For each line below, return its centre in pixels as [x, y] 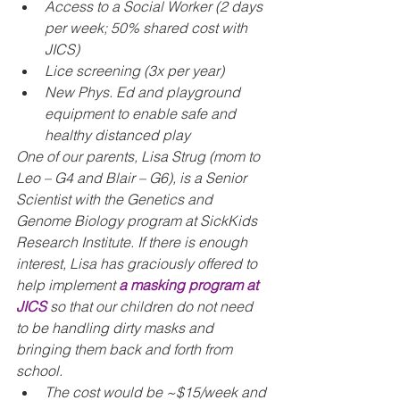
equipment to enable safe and [142, 113]
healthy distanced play [117, 135]
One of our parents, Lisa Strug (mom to [140, 156]
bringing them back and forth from [126, 349]
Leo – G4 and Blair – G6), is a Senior [133, 178]
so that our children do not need [151, 306]
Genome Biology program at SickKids [138, 221]
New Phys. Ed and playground [144, 92]
